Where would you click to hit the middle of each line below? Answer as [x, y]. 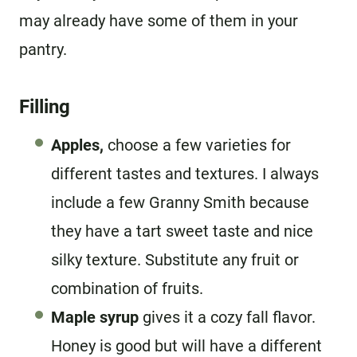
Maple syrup [95, 317]
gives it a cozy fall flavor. [227, 317]
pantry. [43, 49]
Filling [45, 106]
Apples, [77, 145]
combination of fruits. [127, 288]
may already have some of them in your [159, 20]
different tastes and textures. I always [185, 173]
